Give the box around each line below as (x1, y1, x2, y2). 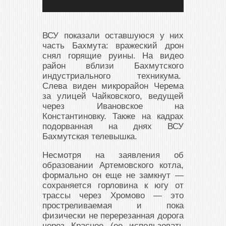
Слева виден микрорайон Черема (42, 81, 184, 91)
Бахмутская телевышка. (42, 131, 137, 141)
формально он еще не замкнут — (42, 170, 184, 180)
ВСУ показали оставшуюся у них (42, 30, 184, 40)
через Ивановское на (42, 101, 184, 111)
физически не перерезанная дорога (42, 210, 184, 220)
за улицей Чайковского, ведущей (42, 91, 184, 101)
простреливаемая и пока (42, 200, 184, 210)
